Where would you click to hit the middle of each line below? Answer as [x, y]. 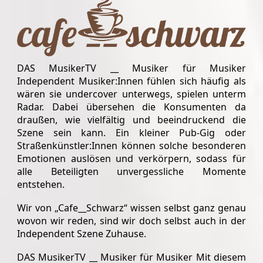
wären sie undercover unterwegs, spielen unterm [131, 94]
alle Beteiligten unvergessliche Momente [131, 172]
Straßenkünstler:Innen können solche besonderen [131, 146]
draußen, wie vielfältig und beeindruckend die [131, 120]
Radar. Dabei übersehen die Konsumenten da [131, 107]
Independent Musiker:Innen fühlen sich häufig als [131, 81]
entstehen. [41, 185]
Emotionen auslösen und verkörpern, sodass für [131, 159]
